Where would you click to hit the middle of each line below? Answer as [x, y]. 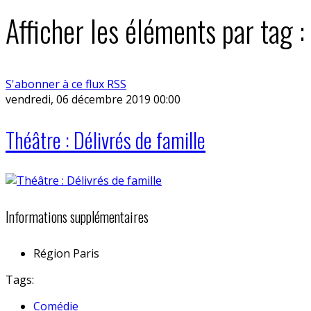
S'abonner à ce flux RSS [66, 84]
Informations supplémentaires [77, 217]
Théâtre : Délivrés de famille [106, 140]
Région [52, 253]
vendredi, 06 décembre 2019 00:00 [93, 99]
